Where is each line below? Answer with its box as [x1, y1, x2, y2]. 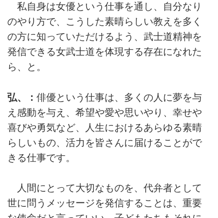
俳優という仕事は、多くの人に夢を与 [36, 91, 202, 103]
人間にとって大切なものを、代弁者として [7, 182, 202, 193]
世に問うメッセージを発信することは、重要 [7, 197, 202, 208]
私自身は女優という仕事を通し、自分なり [7, 1, 202, 12]
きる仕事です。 [7, 152, 75, 163]
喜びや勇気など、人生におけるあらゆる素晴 [7, 122, 202, 133]
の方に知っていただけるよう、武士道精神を [7, 31, 202, 42]
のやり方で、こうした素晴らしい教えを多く [7, 16, 202, 27]
